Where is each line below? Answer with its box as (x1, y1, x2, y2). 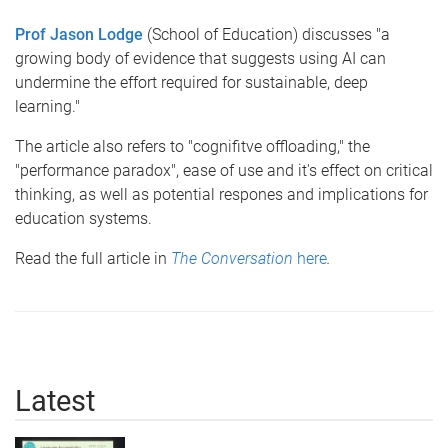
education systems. (15, 209, 156, 228)
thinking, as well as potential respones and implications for (15, 185, 428, 204)
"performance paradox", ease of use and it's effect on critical (15, 161, 433, 180)
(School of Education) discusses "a (143, 25, 390, 44)
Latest (15, 384, 95, 418)
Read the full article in (15, 249, 167, 268)
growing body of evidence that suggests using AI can (15, 49, 386, 68)
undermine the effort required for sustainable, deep (15, 73, 368, 92)
